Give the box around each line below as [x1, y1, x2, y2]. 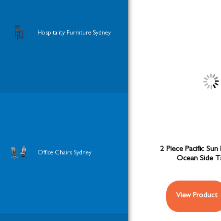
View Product [176, 192, 217, 200]
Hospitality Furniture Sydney [37, 30, 111, 37]
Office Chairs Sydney [37, 149, 92, 156]
